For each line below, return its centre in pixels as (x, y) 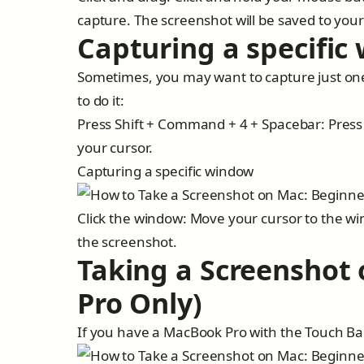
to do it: (101, 100)
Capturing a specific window (166, 171)
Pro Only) (140, 303)
